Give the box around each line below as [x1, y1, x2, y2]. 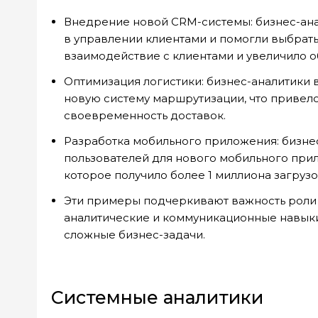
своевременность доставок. [64, 109, 226, 122]
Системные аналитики [51, 287, 263, 308]
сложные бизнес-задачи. [64, 228, 205, 241]
